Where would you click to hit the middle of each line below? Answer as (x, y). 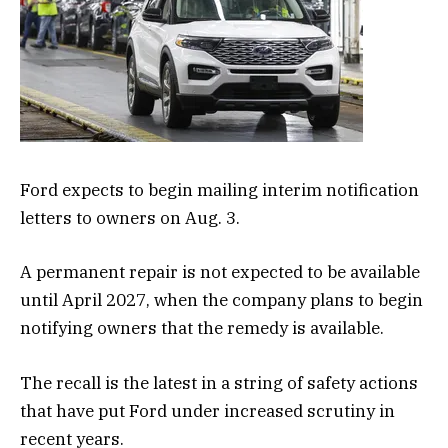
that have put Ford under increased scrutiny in (207, 410)
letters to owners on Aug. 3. (132, 218)
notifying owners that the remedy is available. (202, 328)
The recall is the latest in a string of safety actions (219, 382)
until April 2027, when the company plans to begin (221, 300)
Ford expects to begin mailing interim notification (219, 190)
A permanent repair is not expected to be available (220, 272)
